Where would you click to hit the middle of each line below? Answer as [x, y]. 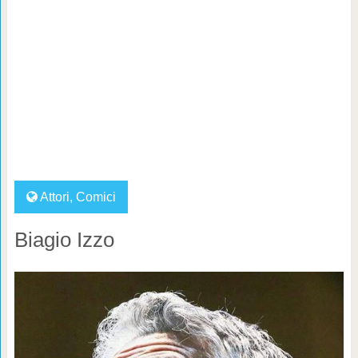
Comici [95, 197]
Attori [54, 197]
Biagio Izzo [64, 240]
